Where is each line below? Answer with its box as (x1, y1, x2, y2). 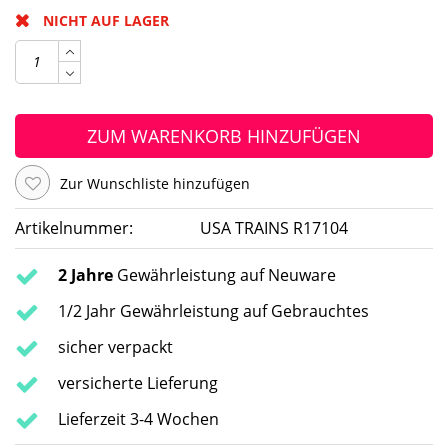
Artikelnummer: (15, 217, 133, 240)
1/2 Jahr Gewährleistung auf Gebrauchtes (58, 300, 369, 323)
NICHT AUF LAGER (43, 10, 169, 30)
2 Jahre (58, 264, 113, 287)
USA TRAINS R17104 (200, 217, 348, 240)
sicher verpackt (58, 336, 173, 359)
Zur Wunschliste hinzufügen (60, 174, 250, 194)
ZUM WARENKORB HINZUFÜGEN (87, 123, 361, 148)
